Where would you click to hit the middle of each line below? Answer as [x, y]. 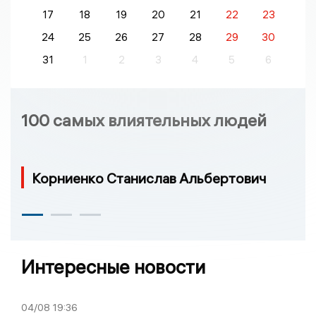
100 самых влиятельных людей [144, 120]
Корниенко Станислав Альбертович [149, 178]
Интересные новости [113, 267]
